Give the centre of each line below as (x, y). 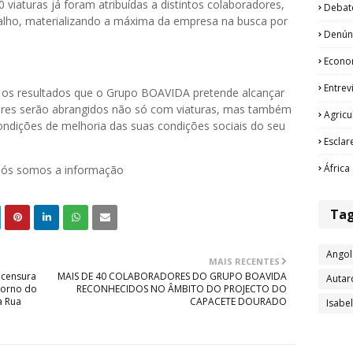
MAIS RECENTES (244, 262)
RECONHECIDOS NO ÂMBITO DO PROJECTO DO (182, 289)
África (337, 168)
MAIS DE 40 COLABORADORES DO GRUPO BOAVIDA (172, 277)
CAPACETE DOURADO (238, 302)
